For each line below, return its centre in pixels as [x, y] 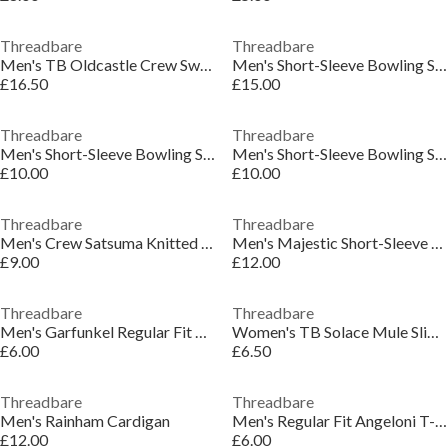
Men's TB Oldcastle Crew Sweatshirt [206, 64]
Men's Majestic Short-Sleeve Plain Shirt [436, 242]
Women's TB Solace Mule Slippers [432, 331]
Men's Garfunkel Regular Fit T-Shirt [201, 331]
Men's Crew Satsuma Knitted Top [207, 242]
